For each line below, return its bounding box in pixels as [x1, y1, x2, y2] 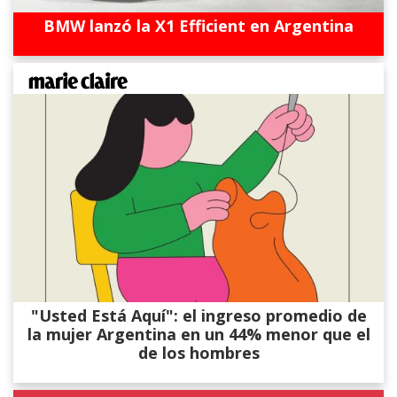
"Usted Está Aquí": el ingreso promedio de [30, 304, 367, 326]
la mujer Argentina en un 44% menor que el [27, 323, 370, 345]
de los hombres [137, 341, 260, 363]
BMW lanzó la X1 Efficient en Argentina [43, 14, 354, 36]
